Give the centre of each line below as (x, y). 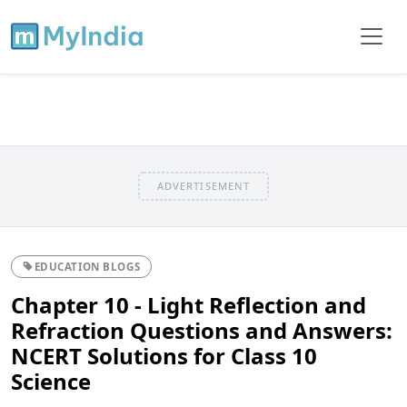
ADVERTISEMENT (203, 185)
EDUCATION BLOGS (87, 266)
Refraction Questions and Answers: (202, 330)
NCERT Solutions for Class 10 (164, 355)
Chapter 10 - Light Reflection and (189, 304)
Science (51, 381)
